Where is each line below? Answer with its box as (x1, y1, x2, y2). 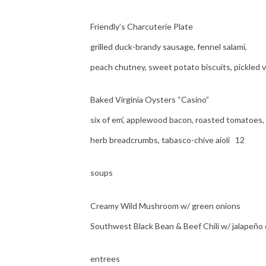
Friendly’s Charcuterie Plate (90, 21, 193, 31)
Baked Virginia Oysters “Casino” (90, 94, 209, 105)
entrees (90, 254, 120, 264)
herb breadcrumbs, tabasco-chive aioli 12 (90, 135, 245, 145)
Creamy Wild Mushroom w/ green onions (90, 200, 240, 211)
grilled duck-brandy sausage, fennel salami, (90, 41, 249, 52)
